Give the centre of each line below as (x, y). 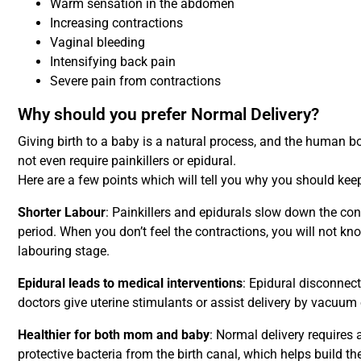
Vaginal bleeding (98, 42)
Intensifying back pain (113, 61)
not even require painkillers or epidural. (127, 160)
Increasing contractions (117, 23)
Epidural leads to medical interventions (131, 283)
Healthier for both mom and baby (114, 334)
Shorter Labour (62, 212)
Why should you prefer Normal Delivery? (169, 114)
